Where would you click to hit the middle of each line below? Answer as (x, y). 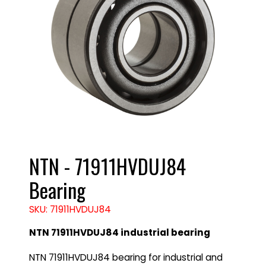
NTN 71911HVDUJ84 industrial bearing (119, 233)
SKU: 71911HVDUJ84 (70, 209)
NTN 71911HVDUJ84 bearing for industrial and (126, 257)
